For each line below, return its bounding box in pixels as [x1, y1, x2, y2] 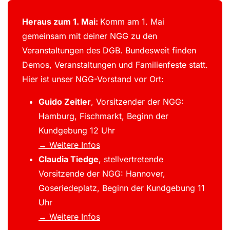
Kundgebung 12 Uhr [39, 125, 115, 136]
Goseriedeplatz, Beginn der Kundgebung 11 [39, 182, 205, 193]
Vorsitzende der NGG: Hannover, [39, 168, 165, 179]
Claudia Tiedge [39, 154, 99, 164]
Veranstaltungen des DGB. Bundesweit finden [22, 45, 196, 55]
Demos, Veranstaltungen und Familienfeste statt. [22, 59, 208, 70]
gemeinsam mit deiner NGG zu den [22, 30, 157, 41]
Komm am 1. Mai [100, 16, 164, 27]
